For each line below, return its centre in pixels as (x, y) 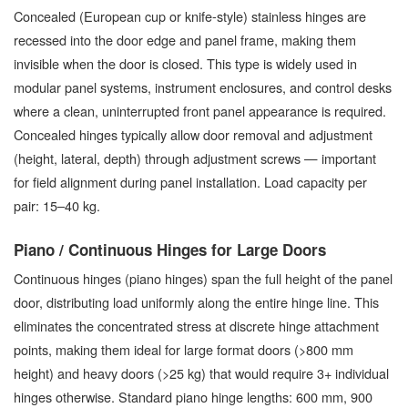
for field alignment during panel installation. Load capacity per (190, 182)
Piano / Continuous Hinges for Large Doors (170, 250)
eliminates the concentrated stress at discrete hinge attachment (196, 326)
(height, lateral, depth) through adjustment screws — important (195, 158)
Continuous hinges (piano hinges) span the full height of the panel (203, 279)
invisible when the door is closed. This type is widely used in (185, 64)
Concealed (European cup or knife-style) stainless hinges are (190, 16)
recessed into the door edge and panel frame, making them (185, 40)
